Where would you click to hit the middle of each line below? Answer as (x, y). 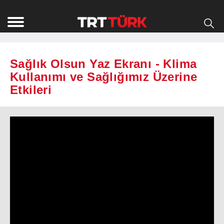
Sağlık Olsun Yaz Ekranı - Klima (103, 64)
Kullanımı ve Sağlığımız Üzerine (104, 77)
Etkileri (31, 90)
